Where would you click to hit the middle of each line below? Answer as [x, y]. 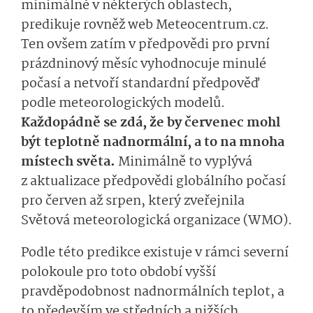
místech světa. [70, 162]
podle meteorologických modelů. [123, 103]
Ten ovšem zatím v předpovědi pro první [145, 44]
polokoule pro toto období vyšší [118, 272]
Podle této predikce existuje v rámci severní [155, 253]
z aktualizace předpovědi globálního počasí [153, 181]
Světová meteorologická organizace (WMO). [156, 220]
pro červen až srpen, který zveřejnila [133, 201]
